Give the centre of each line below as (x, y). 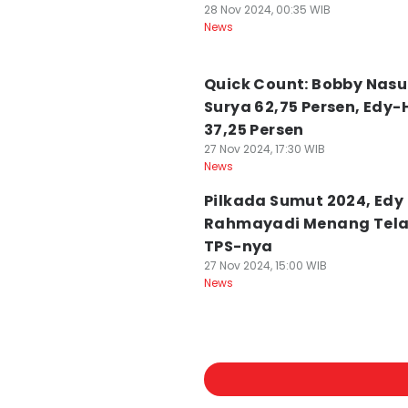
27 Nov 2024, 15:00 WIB (265, 265)
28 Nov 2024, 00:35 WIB (267, 10)
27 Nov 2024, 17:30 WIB (265, 149)
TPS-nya (239, 246)
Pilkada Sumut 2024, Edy (304, 201)
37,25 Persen (254, 130)
